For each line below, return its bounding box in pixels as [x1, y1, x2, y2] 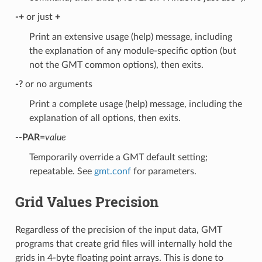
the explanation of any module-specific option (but [29, 46, 236, 56]
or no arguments [22, 79, 92, 89]
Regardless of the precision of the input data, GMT [15, 225, 222, 235]
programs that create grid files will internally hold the [15, 239, 232, 249]
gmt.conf [94, 166, 131, 176]
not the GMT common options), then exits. [29, 60, 204, 70]
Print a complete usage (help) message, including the [29, 99, 242, 109]
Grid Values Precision [15, 192, 158, 211]
